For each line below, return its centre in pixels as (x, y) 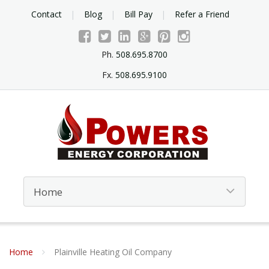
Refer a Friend (202, 14)
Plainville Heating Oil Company (113, 252)
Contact (46, 14)
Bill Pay (138, 14)
